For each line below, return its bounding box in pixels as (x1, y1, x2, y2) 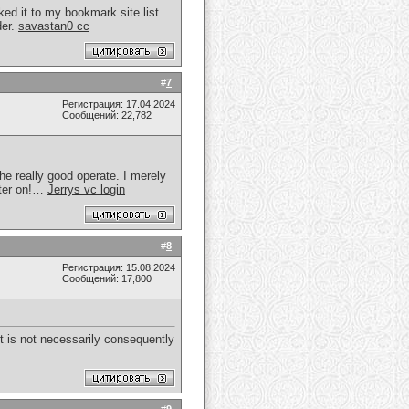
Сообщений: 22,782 (62, 110, 152, 121)
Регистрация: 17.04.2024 (62, 99, 175, 110)
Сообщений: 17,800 (62, 273, 152, 284)
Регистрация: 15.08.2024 (62, 262, 175, 273)
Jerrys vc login (47, 183, 125, 197)
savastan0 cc (18, 19, 89, 34)
